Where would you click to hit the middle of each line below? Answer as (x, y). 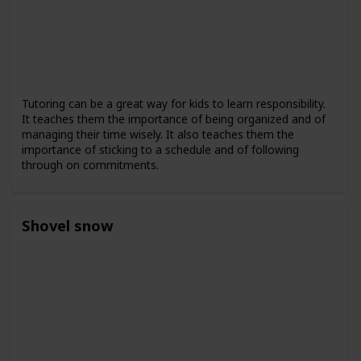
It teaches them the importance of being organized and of (173, 118)
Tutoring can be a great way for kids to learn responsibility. (173, 103)
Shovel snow (67, 225)
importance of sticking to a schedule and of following (160, 149)
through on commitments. (90, 164)
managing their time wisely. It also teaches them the (158, 134)
